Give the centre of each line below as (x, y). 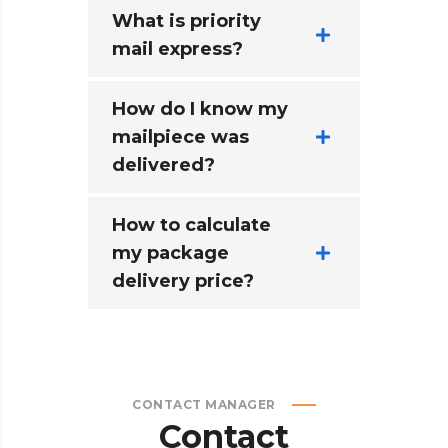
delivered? (163, 164)
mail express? (177, 48)
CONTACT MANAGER (204, 404)
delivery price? (183, 280)
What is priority (186, 20)
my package (170, 252)
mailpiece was (180, 136)
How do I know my (200, 108)
